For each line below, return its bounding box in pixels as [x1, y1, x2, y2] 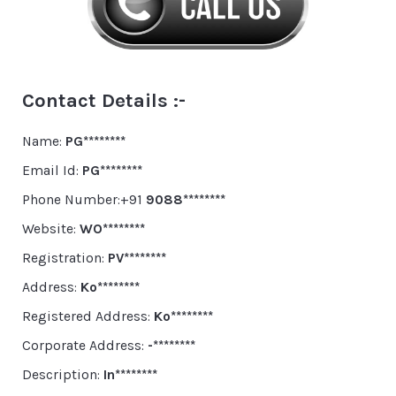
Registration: [22, 250, 108, 266]
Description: [22, 367, 103, 383]
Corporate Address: [22, 338, 148, 354]
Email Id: [22, 163, 82, 179]
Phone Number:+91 [22, 192, 146, 208]
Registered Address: [22, 308, 154, 324]
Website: [22, 221, 80, 237]
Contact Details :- [22, 88, 186, 112]
